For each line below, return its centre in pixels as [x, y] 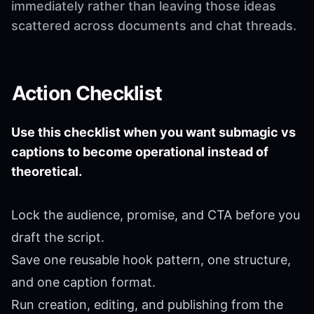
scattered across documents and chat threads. [154, 25]
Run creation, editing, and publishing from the [147, 304]
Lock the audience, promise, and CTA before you [156, 214]
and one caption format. [83, 282]
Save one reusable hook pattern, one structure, [151, 259]
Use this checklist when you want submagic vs [153, 132]
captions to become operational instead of [140, 151]
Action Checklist [87, 93]
